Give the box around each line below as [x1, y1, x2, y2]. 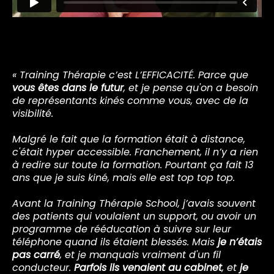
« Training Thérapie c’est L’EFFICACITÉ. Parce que [12, 67, 248, 82]
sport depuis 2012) [99, 38, 175, 51]
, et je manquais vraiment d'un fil [60, 247, 221, 262]
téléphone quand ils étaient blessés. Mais [12, 234, 218, 249]
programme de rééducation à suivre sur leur [12, 221, 231, 236]
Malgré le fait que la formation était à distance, [12, 131, 245, 146]
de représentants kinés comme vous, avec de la [12, 93, 248, 108]
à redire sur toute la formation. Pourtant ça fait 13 [12, 157, 253, 172]
